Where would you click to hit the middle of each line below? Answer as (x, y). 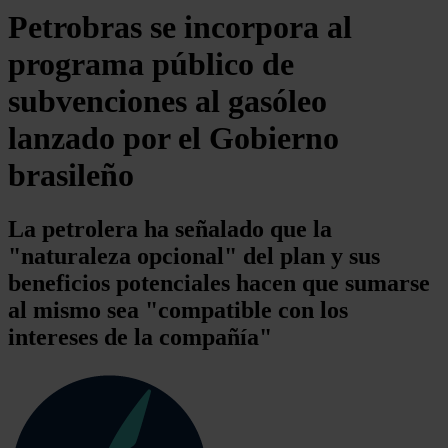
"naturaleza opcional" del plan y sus (194, 255)
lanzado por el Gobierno (173, 138)
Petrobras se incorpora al (180, 27)
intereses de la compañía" (140, 336)
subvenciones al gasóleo (167, 101)
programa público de (151, 64)
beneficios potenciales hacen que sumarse (219, 282)
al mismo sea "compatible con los (178, 309)
